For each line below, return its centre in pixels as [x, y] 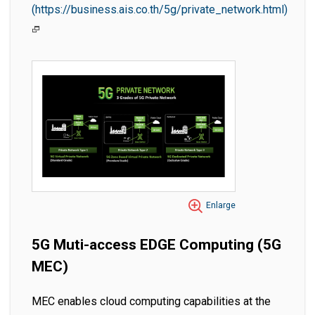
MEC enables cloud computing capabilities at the [151, 302]
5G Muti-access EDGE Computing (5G [156, 245]
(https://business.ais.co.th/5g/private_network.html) [160, 9]
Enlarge [221, 206]
